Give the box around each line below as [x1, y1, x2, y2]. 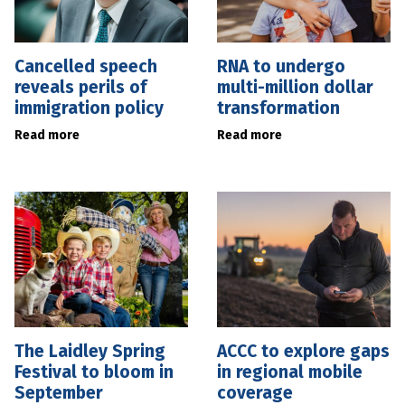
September [14, 381, 103, 403]
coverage [217, 381, 293, 403]
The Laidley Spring [14, 340, 165, 362]
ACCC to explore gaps [217, 340, 390, 362]
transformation [217, 97, 340, 118]
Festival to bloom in [14, 361, 174, 382]
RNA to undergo [217, 55, 345, 77]
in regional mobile [217, 361, 363, 382]
